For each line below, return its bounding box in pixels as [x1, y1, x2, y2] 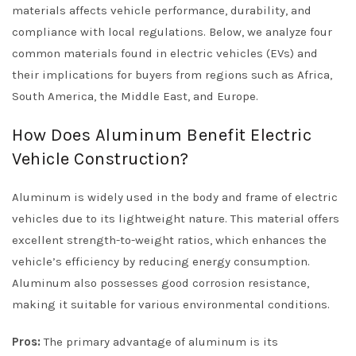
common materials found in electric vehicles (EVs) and [12, 46, 318, 60]
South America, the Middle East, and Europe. [12, 89, 258, 103]
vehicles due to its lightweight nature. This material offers [12, 211, 339, 226]
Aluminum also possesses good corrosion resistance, [12, 276, 309, 290]
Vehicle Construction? [12, 149, 189, 169]
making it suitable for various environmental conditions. [12, 297, 330, 311]
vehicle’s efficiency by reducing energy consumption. [12, 254, 310, 269]
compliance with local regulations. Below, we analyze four [12, 25, 332, 39]
